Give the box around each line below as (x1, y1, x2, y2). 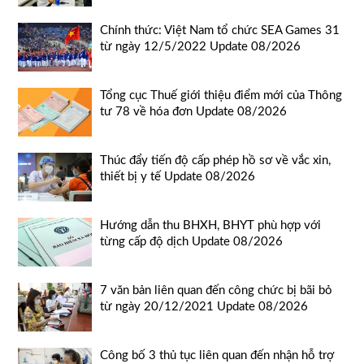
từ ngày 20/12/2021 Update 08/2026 (100, 301, 308, 314)
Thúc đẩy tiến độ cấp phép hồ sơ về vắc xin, (100, 154, 331, 167)
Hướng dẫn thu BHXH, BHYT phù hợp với (100, 219, 321, 232)
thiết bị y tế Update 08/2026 (100, 171, 255, 184)
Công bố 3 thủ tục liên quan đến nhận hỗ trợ (100, 349, 334, 362)
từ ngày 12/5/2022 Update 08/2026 (100, 41, 301, 54)
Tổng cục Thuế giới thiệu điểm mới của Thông (100, 89, 342, 102)
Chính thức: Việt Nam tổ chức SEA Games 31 (100, 24, 340, 37)
